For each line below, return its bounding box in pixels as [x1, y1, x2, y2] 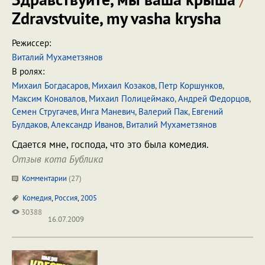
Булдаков [12, 119, 47, 130]
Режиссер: [12, 37, 51, 49]
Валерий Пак [138, 106, 188, 117]
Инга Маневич [80, 106, 135, 117]
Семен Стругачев [12, 106, 77, 117]
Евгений [192, 106, 223, 117]
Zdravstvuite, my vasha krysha [12, 7, 221, 29]
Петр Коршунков [159, 80, 222, 91]
